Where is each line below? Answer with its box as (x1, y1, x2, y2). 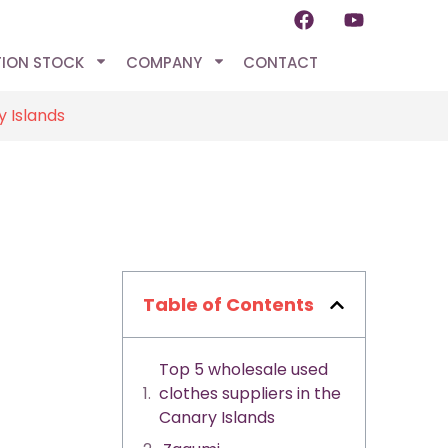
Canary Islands (159, 406, 275, 429)
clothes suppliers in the (159, 382, 341, 405)
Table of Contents (143, 292, 314, 317)
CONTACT (243, 51, 319, 73)
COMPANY (125, 51, 202, 73)
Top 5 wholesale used (159, 358, 328, 381)
